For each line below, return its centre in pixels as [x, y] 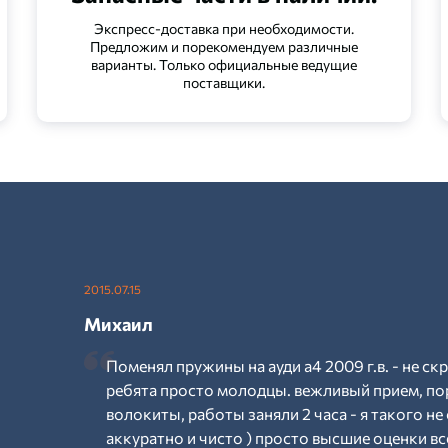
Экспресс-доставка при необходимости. [223, 28]
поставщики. [223, 82]
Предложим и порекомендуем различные [223, 46]
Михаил [118, 324]
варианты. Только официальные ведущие [223, 64]
